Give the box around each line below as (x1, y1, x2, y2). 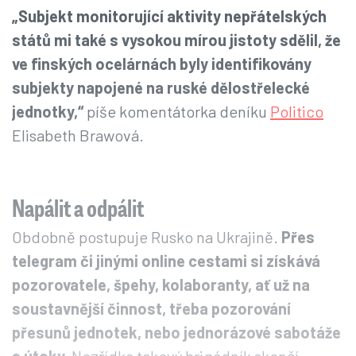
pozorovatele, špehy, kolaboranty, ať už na (12, 275, 310, 295)
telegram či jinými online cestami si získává (12, 251, 320, 271)
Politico (270, 102, 323, 122)
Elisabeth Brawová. (12, 126, 144, 145)
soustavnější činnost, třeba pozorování (12, 299, 291, 319)
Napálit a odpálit (12, 192, 144, 224)
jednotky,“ (12, 102, 83, 122)
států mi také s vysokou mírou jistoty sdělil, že (12, 30, 341, 50)
